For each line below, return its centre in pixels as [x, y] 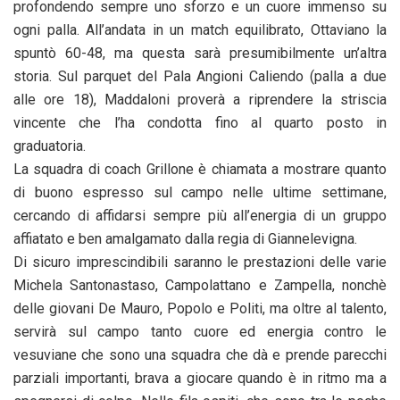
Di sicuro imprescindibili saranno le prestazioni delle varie [200, 262]
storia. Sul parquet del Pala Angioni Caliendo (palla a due [200, 76]
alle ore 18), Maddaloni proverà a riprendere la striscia [200, 99]
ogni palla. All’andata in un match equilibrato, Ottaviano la [200, 29]
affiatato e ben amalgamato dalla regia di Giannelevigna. [185, 238]
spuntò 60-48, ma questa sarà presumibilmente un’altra [200, 53]
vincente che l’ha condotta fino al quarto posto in [200, 122]
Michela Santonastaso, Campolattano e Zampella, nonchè [200, 285]
